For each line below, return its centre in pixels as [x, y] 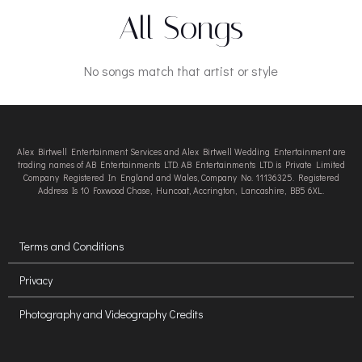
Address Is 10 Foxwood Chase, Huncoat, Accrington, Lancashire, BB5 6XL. [181, 190]
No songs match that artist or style [181, 71]
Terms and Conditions [72, 246]
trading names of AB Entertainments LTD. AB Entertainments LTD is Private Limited [181, 164]
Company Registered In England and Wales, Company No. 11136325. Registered [181, 177]
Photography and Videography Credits [112, 314]
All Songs [181, 28]
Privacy [36, 280]
